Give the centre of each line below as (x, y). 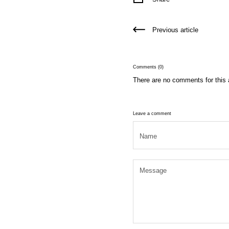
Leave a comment (152, 114)
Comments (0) (148, 67)
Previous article (175, 30)
